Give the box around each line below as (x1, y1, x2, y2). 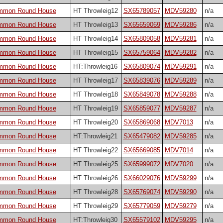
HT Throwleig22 (73, 146, 118, 154)
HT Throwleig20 (73, 118, 118, 126)
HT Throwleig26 (73, 174, 118, 182)
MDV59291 (164, 63, 197, 71)
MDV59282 (164, 49, 197, 57)
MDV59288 (164, 91, 197, 99)
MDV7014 (164, 146, 193, 154)
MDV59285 (164, 132, 197, 140)
